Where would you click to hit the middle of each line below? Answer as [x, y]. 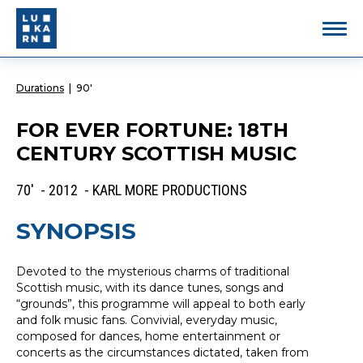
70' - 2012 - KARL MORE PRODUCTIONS [132, 190]
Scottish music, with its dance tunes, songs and [150, 288]
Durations [40, 88]
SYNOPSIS [76, 231]
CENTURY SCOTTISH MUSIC [156, 154]
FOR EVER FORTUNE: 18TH [152, 130]
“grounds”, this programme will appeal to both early [161, 304]
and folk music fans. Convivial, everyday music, [147, 320]
